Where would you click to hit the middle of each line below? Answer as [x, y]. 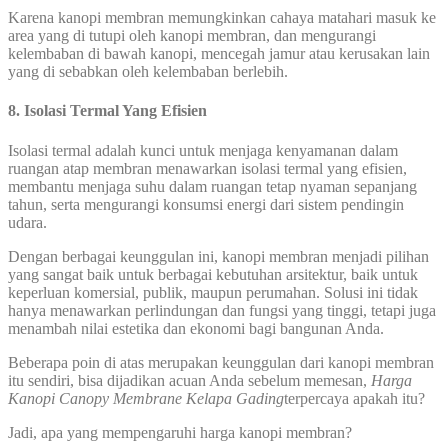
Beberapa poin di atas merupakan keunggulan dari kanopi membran [221, 362]
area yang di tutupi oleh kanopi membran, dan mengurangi [192, 35]
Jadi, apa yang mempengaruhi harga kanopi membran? [180, 432]
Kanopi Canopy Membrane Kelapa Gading [146, 398]
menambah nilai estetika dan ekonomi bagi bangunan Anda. [196, 328]
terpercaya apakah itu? [354, 398]
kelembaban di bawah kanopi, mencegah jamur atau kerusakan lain [219, 53]
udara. [27, 222]
